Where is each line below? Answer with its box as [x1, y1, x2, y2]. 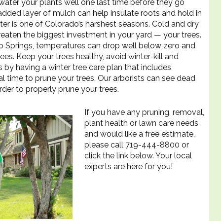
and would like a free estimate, [84, 129, 195, 139]
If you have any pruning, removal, [84, 108, 204, 117]
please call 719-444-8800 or [84, 140, 189, 149]
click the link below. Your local [84, 151, 192, 160]
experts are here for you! [84, 162, 173, 171]
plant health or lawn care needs [84, 118, 198, 128]
